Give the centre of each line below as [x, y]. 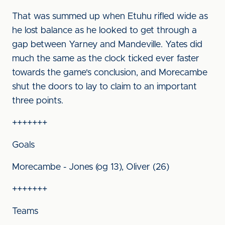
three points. [38, 101]
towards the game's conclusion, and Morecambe [110, 73]
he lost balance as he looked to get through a [104, 31]
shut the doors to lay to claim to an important [104, 87]
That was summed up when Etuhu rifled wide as [110, 17]
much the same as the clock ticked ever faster [106, 59]
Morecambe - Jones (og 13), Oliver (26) [91, 167]
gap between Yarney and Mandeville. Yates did [107, 45]
